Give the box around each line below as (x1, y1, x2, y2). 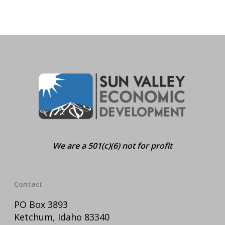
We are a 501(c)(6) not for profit (53, 140, 172, 151)
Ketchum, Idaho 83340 (14, 211, 109, 223)
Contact (14, 179, 43, 189)
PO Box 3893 (14, 198, 68, 210)
